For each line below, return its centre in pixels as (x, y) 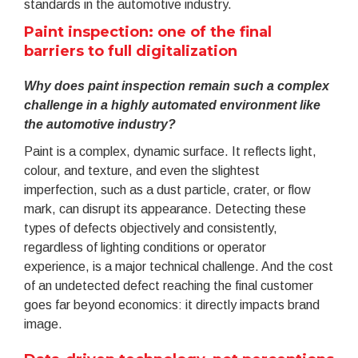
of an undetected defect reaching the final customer (169, 286)
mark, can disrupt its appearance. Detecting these (165, 209)
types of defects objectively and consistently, (151, 229)
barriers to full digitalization (131, 52)
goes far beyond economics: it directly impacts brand (172, 305)
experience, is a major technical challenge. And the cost (179, 267)
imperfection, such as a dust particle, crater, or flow (167, 190)
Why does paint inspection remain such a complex (177, 86)
